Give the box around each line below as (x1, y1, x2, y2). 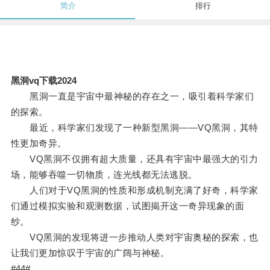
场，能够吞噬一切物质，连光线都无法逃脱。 (10, 169, 198, 180)
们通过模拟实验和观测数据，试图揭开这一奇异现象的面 (10, 201, 245, 212)
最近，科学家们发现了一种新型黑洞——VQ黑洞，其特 (10, 122, 259, 133)
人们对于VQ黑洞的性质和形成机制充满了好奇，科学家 (10, 185, 259, 196)
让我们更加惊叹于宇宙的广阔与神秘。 (10, 248, 170, 259)
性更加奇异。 (10, 138, 67, 149)
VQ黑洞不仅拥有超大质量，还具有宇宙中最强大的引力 (10, 154, 259, 165)
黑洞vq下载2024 (10, 75, 77, 86)
